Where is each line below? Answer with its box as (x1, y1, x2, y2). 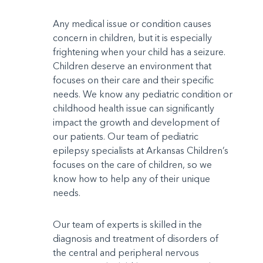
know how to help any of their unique (53, 173, 210, 185)
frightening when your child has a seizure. (53, 46, 225, 58)
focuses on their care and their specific (53, 74, 214, 86)
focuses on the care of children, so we (53, 159, 212, 171)
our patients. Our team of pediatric (53, 130, 198, 143)
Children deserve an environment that (53, 60, 211, 72)
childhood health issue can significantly (53, 102, 214, 114)
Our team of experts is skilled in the (53, 218, 202, 231)
